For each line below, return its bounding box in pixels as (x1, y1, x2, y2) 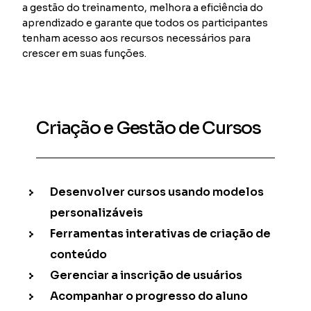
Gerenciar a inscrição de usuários (50, 267, 243, 283)
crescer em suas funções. (22, 47, 147, 60)
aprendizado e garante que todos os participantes (22, 16, 269, 29)
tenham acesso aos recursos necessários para (22, 31, 251, 44)
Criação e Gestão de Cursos (36, 117, 261, 139)
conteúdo (50, 246, 108, 262)
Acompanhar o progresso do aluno (50, 288, 249, 303)
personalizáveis (50, 205, 144, 220)
